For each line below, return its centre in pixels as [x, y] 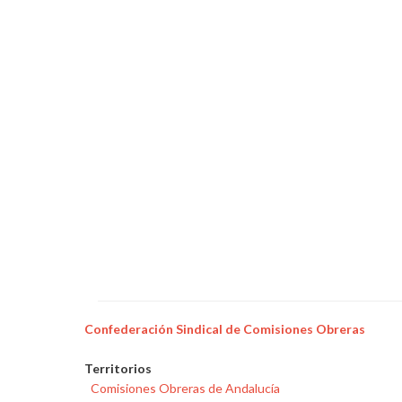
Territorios [118, 368]
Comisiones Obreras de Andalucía [185, 388]
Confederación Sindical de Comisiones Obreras [225, 328]
